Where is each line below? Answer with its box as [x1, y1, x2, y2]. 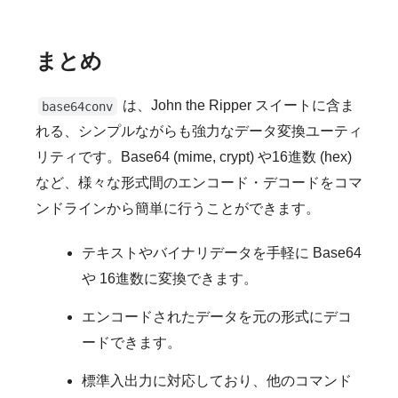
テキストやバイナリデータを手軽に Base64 [82, 245, 362, 261]
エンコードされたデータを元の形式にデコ [82, 309, 352, 325]
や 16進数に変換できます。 [82, 271, 258, 287]
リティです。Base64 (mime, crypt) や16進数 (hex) [36, 149, 352, 165]
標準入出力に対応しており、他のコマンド [82, 373, 352, 389]
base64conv [42, 99, 114, 114]
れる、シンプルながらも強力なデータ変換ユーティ [36, 123, 362, 139]
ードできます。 [82, 335, 181, 351]
